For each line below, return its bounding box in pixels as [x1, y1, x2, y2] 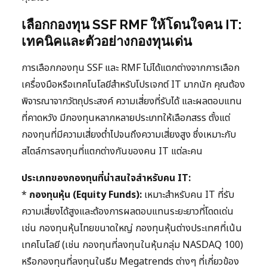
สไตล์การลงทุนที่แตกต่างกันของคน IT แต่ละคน [21, 144, 203, 159]
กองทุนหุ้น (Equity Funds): [29, 188, 142, 203]
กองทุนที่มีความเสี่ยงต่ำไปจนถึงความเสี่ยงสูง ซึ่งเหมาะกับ [21, 128, 236, 142]
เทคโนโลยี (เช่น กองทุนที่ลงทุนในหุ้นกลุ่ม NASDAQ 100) [21, 238, 243, 253]
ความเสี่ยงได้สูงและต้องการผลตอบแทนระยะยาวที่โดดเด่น [21, 204, 234, 219]
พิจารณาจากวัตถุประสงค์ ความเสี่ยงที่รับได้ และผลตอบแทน [21, 94, 242, 109]
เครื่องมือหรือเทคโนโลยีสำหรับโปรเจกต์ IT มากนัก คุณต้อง [21, 77, 245, 92]
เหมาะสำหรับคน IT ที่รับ [142, 188, 234, 203]
